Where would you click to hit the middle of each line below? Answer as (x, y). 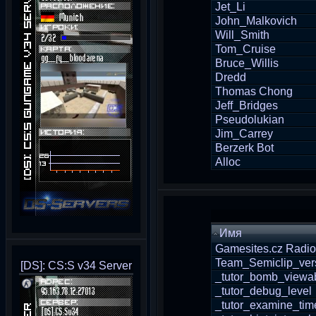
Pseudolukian (250, 120)
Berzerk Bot (244, 148)
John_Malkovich (256, 21)
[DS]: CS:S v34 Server (76, 266)
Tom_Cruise (245, 49)
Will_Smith (242, 35)
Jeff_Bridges (247, 105)
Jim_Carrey (244, 134)
